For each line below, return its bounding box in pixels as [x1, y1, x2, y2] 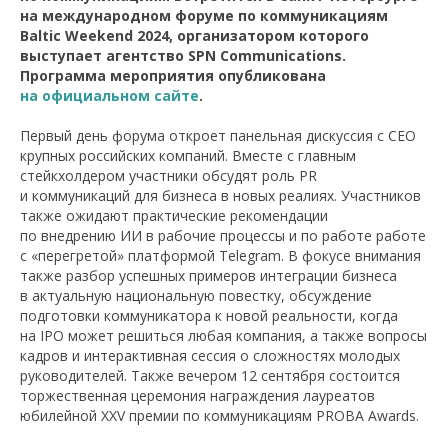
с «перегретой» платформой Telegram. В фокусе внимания [20, 246, 421, 265]
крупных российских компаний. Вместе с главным [20, 146, 356, 165]
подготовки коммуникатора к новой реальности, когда [20, 306, 398, 325]
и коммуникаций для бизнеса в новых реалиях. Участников [20, 186, 421, 205]
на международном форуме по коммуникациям [20, 6, 388, 25]
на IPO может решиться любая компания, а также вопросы [20, 326, 427, 345]
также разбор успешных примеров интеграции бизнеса [20, 266, 397, 285]
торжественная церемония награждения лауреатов [20, 386, 375, 405]
